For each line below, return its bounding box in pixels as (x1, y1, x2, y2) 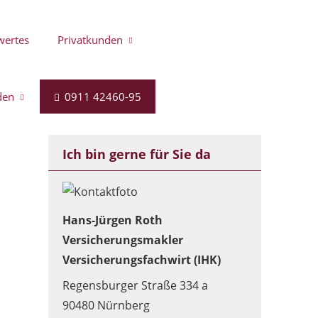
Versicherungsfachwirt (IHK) (62, 252, 221, 268)
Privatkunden (57, 33, 123, 47)
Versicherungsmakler (62, 232, 183, 248)
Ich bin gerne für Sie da (62, 146, 211, 163)
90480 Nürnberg (62, 297, 150, 313)
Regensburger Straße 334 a (62, 278, 208, 293)
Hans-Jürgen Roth (62, 212, 163, 228)
